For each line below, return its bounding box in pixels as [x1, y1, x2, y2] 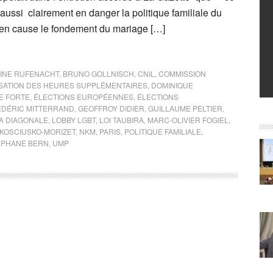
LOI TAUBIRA [99, 115, 144, 125]
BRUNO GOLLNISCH [63, 68, 134, 79]
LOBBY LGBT [52, 115, 96, 125]
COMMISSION [158, 68, 206, 79]
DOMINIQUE [151, 80, 193, 90]
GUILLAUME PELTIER [148, 103, 222, 113]
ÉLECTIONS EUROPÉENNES [34, 91, 133, 102]
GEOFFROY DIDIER [78, 103, 144, 113]
